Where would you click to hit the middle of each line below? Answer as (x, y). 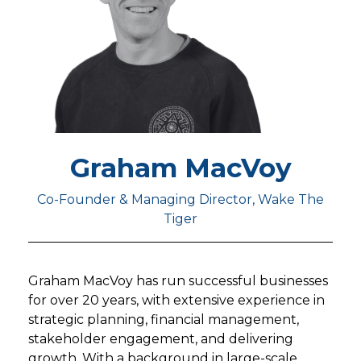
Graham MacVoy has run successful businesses (178, 280)
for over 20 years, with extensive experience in (176, 300)
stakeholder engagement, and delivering (161, 338)
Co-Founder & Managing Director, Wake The (180, 199)
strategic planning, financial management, (164, 319)
